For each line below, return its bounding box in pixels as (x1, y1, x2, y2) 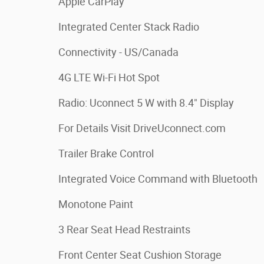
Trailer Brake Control (58, 147, 154, 160)
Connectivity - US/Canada (58, 46, 179, 58)
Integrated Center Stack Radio (58, 21, 199, 33)
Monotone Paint (58, 198, 133, 210)
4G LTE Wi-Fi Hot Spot (58, 71, 160, 84)
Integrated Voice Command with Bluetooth (58, 173, 258, 185)
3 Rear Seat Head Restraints (58, 223, 190, 236)
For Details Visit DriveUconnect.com (58, 122, 226, 134)
